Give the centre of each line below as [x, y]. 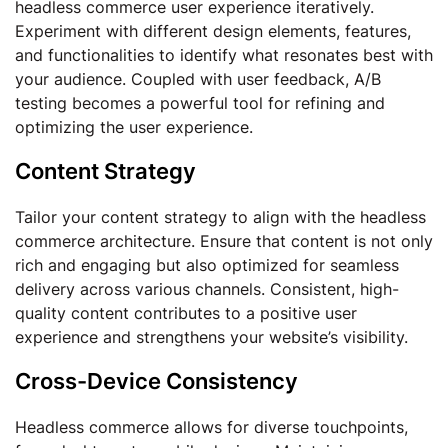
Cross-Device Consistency [156, 381]
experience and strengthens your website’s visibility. [211, 337]
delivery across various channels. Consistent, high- [207, 289]
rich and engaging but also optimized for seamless [207, 265]
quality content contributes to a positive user [186, 313]
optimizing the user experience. [134, 127]
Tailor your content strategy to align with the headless [220, 217]
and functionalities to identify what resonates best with [224, 55]
